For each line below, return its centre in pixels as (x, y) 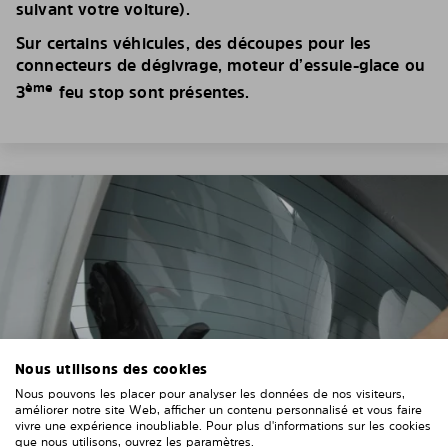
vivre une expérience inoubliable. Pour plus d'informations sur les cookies (223, 426)
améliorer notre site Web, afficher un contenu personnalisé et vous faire (218, 410)
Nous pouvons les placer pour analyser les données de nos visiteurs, (210, 394)
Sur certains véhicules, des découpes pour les (194, 43)
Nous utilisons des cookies (111, 369)
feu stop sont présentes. (151, 92)
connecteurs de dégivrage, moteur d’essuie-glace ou (221, 65)
